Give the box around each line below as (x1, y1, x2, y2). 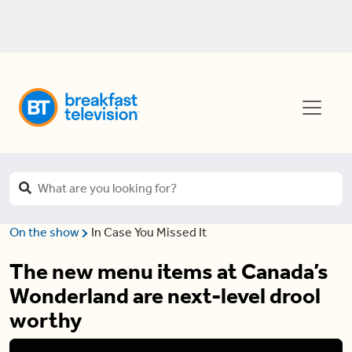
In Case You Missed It (90, 225, 207, 240)
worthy (9, 307, 82, 333)
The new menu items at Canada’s (9, 258, 328, 284)
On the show (9, 225, 82, 240)
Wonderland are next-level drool (9, 283, 321, 309)
